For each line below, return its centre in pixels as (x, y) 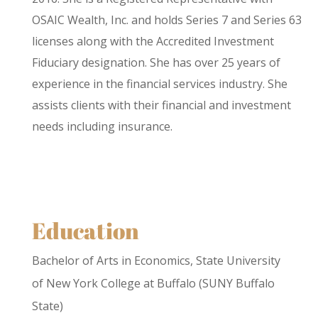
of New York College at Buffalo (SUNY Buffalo (153, 283)
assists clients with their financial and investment (161, 105)
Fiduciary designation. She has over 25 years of (156, 62)
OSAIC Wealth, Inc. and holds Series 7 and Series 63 (166, 20)
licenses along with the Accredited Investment (153, 41)
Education (85, 230)
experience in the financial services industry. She (159, 83)
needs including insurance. (102, 126)
